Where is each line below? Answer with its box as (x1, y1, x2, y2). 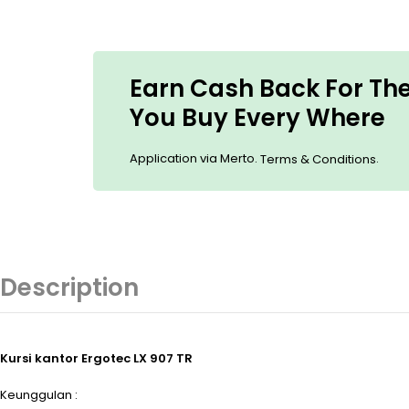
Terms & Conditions (260, 150, 376, 168)
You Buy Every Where (130, 100, 385, 134)
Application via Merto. (130, 149, 260, 167)
